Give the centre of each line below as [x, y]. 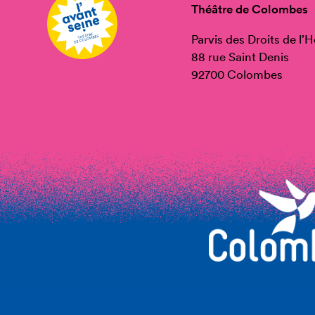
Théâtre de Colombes [250, 9]
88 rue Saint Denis [240, 57]
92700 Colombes [237, 74]
